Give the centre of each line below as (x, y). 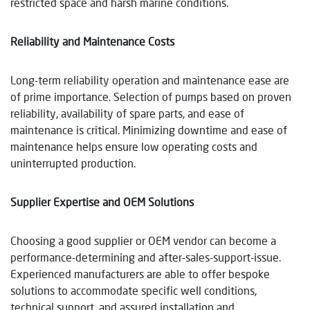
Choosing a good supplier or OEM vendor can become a (143, 240)
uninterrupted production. (73, 163)
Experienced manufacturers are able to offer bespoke (140, 273)
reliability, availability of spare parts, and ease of (127, 113)
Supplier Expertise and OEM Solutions (102, 201)
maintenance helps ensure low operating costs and (134, 146)
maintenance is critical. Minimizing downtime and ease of (149, 129)
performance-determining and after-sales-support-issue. (146, 257)
